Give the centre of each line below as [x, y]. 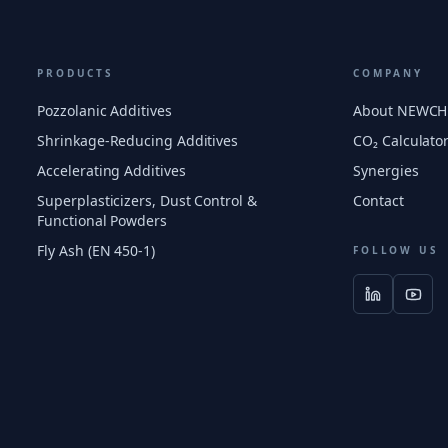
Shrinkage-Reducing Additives [138, 140]
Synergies [386, 170]
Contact [378, 200]
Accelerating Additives [111, 170]
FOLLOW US [396, 250]
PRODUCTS [75, 73]
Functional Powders [102, 220]
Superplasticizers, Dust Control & [147, 200]
